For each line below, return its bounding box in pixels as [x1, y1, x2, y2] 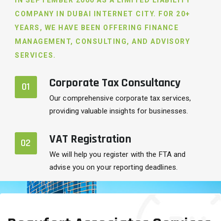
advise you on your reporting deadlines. [49, 163, 178, 172]
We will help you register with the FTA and [49, 150, 186, 159]
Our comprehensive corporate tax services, [49, 94, 191, 103]
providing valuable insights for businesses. [49, 107, 188, 116]
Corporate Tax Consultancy [49, 75, 181, 91]
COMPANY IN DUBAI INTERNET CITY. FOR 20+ [15, 10, 190, 18]
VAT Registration [49, 132, 131, 147]
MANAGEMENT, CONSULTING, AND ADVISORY [15, 37, 190, 46]
